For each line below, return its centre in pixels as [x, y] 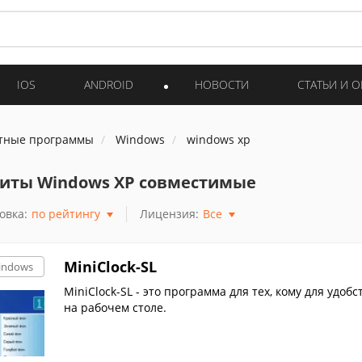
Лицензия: [169, 214]
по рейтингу [65, 214]
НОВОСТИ [222, 84]
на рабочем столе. [115, 307]
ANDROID [109, 84]
